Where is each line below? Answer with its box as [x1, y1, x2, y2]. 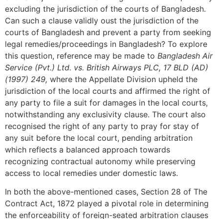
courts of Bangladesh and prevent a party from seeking [5, 27, 211, 38]
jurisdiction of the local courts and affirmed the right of [5, 86, 210, 96]
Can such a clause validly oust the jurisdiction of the [5, 16, 198, 26]
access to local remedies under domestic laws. [5, 168, 178, 178]
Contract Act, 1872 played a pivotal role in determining [5, 198, 209, 209]
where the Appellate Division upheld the [50, 74, 197, 85]
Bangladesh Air [157, 51, 213, 61]
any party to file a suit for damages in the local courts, [5, 98, 208, 108]
